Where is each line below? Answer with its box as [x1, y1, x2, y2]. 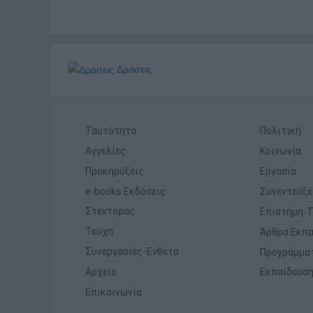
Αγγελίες [85, 145, 126, 157]
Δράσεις [114, 63, 152, 75]
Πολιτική [260, 125, 301, 137]
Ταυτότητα [85, 125, 136, 137]
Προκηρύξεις [85, 166, 144, 177]
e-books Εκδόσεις [85, 186, 166, 198]
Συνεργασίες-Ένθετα [85, 246, 179, 258]
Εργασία [260, 166, 296, 177]
